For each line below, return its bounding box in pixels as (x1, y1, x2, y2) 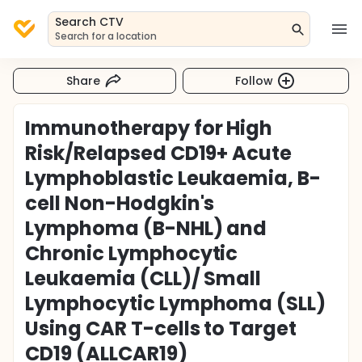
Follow (235, 72, 274, 89)
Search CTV (55, 14, 124, 30)
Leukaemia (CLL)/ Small (25, 265, 262, 292)
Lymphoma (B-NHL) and (25, 215, 267, 242)
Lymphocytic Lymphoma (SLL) (25, 290, 326, 317)
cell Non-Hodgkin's (25, 190, 215, 217)
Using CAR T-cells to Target (25, 315, 297, 342)
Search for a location (55, 29, 158, 43)
